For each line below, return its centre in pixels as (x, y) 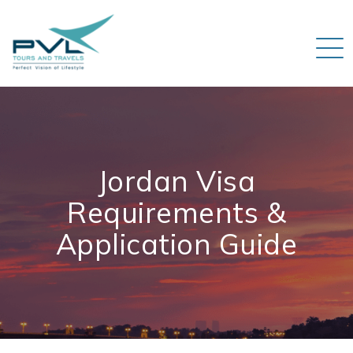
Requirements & (176, 212)
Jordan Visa (176, 181)
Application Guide (176, 244)
